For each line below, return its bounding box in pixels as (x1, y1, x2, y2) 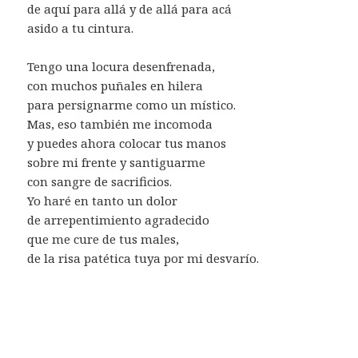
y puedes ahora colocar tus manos (27, 134, 227, 151)
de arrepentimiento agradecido (27, 211, 210, 228)
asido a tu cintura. (27, 19, 134, 36)
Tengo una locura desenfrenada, (27, 58, 216, 74)
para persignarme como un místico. (27, 96, 237, 113)
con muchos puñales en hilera (27, 77, 204, 93)
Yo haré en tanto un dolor (27, 192, 178, 209)
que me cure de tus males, (27, 230, 180, 247)
